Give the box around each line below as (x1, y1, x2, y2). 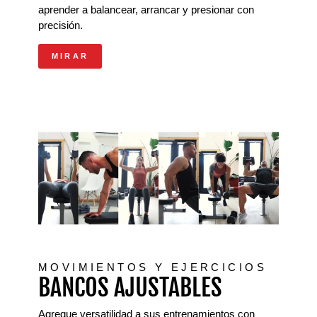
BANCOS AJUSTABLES (38, 272, 222, 302)
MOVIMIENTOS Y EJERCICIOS (38, 262, 267, 273)
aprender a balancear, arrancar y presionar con (38, 4, 254, 16)
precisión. (38, 20, 83, 31)
